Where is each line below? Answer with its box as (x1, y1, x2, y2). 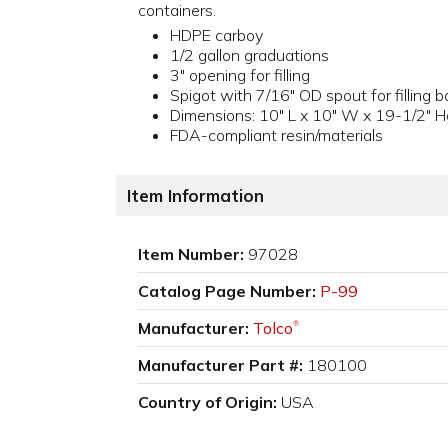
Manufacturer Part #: (138, 355, 303, 376)
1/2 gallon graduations (170, 45, 329, 66)
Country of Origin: (138, 392, 277, 413)
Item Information (127, 185, 264, 207)
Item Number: (138, 244, 244, 265)
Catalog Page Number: (138, 281, 316, 302)
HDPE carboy (170, 25, 263, 46)
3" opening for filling (170, 65, 310, 86)
